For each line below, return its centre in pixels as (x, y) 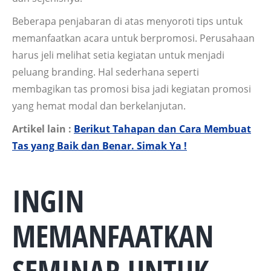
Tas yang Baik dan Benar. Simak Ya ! (100, 146)
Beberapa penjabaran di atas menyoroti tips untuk (127, 21)
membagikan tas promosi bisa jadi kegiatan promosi (132, 89)
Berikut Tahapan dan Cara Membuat (162, 129)
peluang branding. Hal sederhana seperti (106, 72)
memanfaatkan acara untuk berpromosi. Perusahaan (133, 38)
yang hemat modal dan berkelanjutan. (100, 106)
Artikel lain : (43, 129)
